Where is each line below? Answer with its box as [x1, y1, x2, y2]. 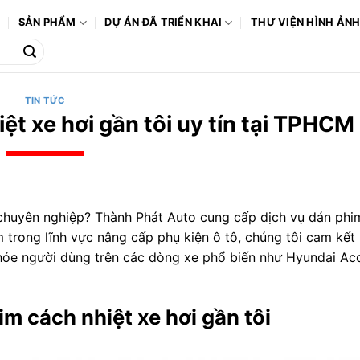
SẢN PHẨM [18, 16, 76, 29]
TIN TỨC [25, 95, 65, 106]
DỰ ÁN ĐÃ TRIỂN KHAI [104, 16, 223, 29]
